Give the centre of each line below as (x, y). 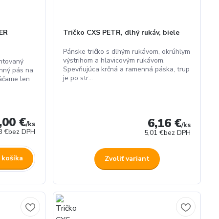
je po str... (78, 78)
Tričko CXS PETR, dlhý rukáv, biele (121, 33)
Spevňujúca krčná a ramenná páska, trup (127, 69)
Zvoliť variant (127, 159)
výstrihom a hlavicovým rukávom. (114, 60)
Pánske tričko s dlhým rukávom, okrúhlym (127, 52)
